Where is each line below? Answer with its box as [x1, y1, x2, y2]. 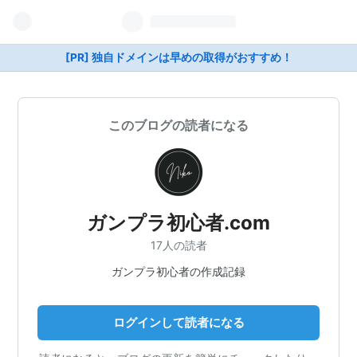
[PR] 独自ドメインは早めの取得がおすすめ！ [65, 51, 292, 64]
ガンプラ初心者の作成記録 [112, 264, 245, 278]
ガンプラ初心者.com [87, 211, 270, 234]
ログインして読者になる [112, 314, 245, 330]
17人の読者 [150, 237, 207, 252]
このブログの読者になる [108, 117, 249, 133]
